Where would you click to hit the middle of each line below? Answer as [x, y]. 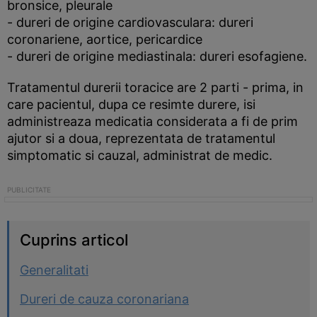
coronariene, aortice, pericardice [105, 39]
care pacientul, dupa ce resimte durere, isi [131, 104]
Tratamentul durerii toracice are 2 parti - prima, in [155, 87]
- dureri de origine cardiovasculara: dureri [130, 22]
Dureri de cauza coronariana [104, 299]
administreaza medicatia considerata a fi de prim [152, 121]
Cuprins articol [74, 240]
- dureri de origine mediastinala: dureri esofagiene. [157, 56]
